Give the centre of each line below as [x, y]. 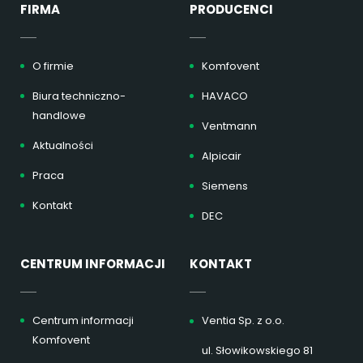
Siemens [225, 186]
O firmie [53, 66]
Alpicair [222, 156]
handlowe [59, 115]
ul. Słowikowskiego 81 [257, 350]
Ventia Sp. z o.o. [243, 320]
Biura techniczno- [79, 96]
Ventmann [229, 126]
